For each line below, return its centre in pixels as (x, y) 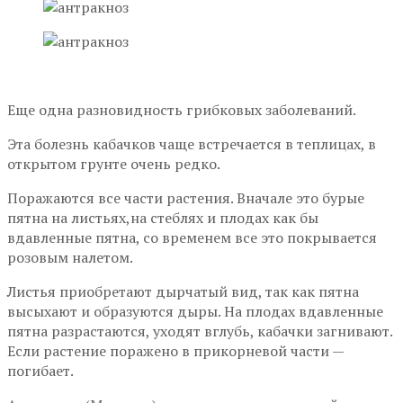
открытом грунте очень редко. (114, 164)
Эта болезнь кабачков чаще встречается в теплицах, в (192, 144)
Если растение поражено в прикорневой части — (175, 351)
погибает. (40, 371)
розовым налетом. (70, 258)
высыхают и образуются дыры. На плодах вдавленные (195, 312)
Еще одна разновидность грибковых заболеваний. (182, 110)
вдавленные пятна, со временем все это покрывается (192, 238)
